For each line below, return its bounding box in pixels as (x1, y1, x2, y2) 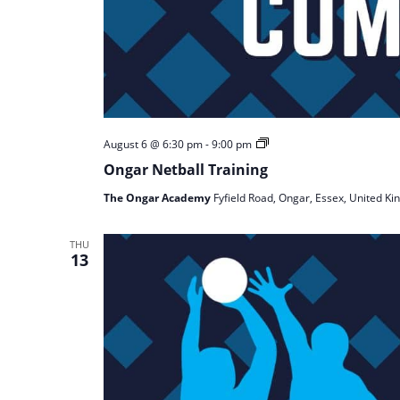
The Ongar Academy (103, 189, 213, 205)
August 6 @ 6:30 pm (103, 136, 203, 152)
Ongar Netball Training (103, 159, 268, 179)
